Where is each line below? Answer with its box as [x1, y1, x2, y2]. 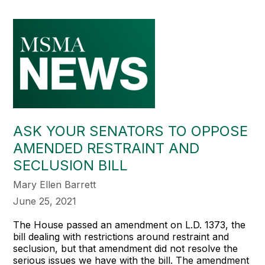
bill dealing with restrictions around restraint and [13, 231, 230, 243]
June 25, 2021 [13, 195, 77, 207]
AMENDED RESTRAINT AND [13, 140, 200, 157]
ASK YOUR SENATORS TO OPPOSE [13, 122, 248, 140]
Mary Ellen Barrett [13, 179, 96, 190]
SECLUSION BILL [13, 157, 128, 174]
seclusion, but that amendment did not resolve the [13, 243, 238, 254]
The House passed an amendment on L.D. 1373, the [13, 219, 246, 231]
